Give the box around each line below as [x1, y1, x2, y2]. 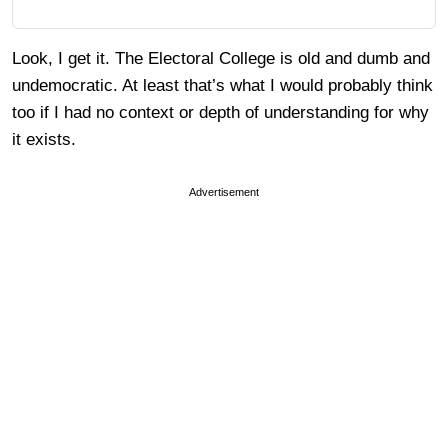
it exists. [12, 130, 76, 149]
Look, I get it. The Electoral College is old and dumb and [12, 49, 430, 68]
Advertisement [189, 186, 259, 198]
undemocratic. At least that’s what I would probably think [12, 76, 433, 95]
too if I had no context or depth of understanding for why [12, 103, 429, 122]
